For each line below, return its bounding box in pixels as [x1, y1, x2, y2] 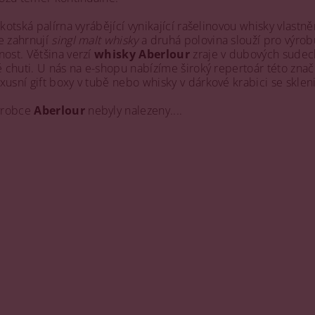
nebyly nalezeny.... [84, 103, 183, 118]
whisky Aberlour [94, 46, 190, 62]
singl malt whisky [51, 32, 139, 48]
